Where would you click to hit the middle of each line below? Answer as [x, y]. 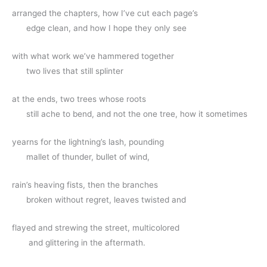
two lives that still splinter [75, 71]
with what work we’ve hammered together [93, 56]
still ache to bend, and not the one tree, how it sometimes [137, 114]
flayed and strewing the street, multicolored [97, 227]
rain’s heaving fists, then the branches [85, 184]
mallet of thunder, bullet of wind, [88, 157]
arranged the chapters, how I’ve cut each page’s [105, 13]
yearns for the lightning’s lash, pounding [88, 142]
